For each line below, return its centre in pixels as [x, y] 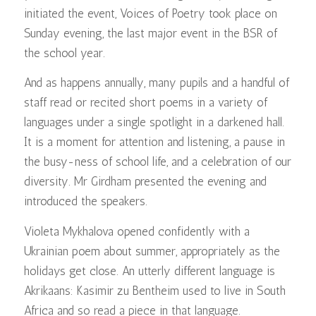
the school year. [64, 53]
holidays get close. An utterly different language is [149, 271]
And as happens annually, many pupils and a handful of [156, 83]
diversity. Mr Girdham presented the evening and [145, 182]
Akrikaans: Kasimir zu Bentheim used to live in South [154, 290]
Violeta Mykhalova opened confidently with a [136, 231]
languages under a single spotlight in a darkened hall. [154, 122]
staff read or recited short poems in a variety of [145, 103]
